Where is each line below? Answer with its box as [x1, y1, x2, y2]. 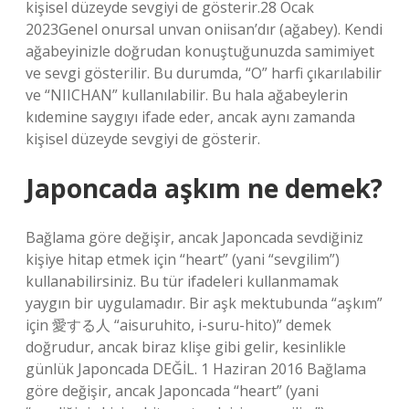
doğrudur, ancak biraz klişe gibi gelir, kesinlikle [26, 337, 346, 357]
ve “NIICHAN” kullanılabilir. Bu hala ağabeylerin [26, 85, 348, 105]
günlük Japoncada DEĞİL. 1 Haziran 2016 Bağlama [26, 359, 366, 379]
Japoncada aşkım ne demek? [26, 171, 383, 205]
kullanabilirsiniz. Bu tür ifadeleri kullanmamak [26, 271, 339, 291]
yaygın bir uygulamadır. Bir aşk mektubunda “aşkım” [26, 293, 383, 313]
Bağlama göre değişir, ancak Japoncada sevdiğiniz [26, 227, 363, 247]
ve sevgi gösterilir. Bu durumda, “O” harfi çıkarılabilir [26, 63, 382, 83]
